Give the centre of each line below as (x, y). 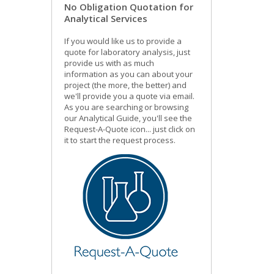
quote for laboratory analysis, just (127, 52)
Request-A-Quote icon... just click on (129, 129)
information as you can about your (128, 74)
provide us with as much (109, 63)
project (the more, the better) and (125, 85)
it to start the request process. (120, 140)
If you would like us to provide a (123, 41)
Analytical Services (106, 18)
